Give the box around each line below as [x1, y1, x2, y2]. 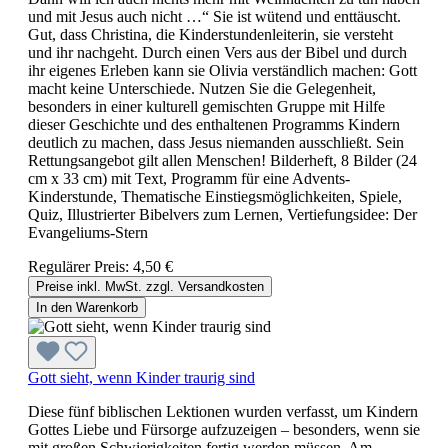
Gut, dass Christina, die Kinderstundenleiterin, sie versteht [28, 25, 393, 43]
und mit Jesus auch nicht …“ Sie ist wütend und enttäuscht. [28, 7, 401, 25]
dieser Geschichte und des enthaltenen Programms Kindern [28, 115, 400, 133]
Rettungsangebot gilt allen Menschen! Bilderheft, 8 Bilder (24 [28, 151, 417, 169]
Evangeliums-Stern [28, 223, 148, 241]
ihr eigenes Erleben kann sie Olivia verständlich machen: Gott [28, 61, 417, 79]
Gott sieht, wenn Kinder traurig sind [28, 368, 255, 386]
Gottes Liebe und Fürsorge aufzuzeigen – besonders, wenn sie [28, 420, 420, 438]
